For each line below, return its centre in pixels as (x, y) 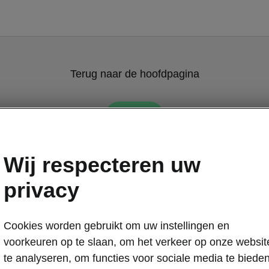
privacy (41, 190)
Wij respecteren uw (102, 165)
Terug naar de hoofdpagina (134, 74)
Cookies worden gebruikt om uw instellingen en (116, 225)
